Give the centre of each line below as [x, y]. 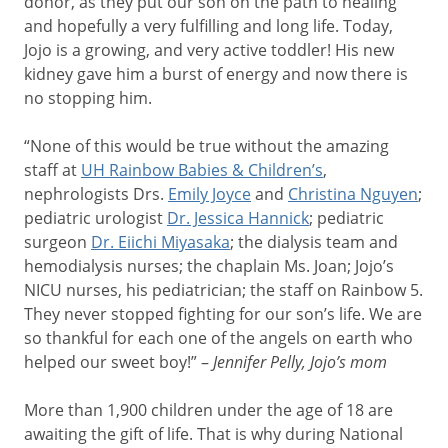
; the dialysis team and [314, 242]
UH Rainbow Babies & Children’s [202, 170]
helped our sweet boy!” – [118, 362]
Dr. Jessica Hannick [238, 218]
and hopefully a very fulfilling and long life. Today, [208, 26]
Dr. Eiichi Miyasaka [160, 242]
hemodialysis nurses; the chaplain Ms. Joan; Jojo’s [209, 266]
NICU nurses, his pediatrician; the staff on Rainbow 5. [223, 290]
